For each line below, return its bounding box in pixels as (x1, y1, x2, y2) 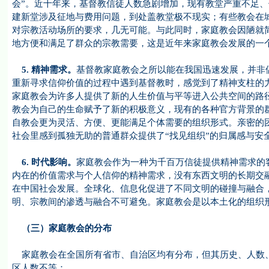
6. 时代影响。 (11, 157, 76, 167)
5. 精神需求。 (11, 65, 76, 74)
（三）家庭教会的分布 (11, 223, 112, 233)
